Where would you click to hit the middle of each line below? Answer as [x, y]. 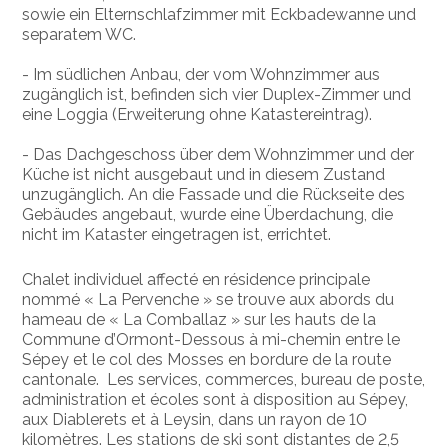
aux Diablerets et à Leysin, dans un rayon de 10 [195, 419]
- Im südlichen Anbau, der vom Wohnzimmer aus [201, 74]
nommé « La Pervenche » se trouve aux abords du [208, 299]
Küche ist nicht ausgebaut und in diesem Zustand [204, 174]
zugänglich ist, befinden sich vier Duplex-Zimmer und [217, 94]
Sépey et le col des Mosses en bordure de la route [207, 359]
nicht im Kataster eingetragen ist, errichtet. [177, 234]
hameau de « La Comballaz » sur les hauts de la [199, 319]
